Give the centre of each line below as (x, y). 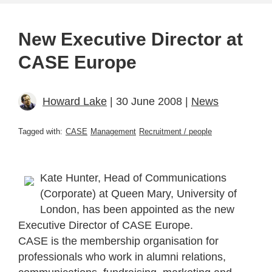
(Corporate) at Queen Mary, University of (138, 193)
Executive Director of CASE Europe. (106, 225)
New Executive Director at (131, 39)
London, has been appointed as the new (137, 209)
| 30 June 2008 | (149, 101)
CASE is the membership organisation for (118, 241)
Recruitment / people (175, 131)
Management (113, 131)
